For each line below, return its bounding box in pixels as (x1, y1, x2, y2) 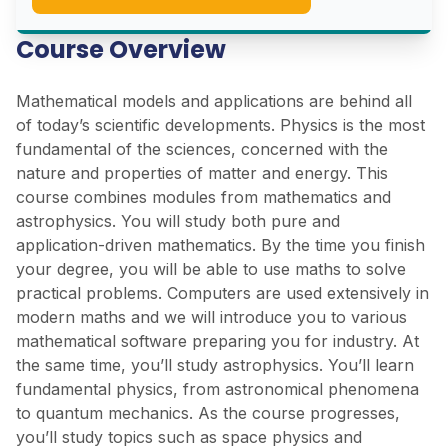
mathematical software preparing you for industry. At (16, 331, 419, 352)
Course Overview (16, 33, 226, 67)
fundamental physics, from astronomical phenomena (16, 379, 419, 400)
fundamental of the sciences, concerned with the (16, 139, 388, 160)
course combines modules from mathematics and (16, 187, 391, 208)
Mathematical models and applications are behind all (16, 91, 412, 112)
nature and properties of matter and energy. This (16, 163, 388, 184)
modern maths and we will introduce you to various (16, 307, 407, 328)
